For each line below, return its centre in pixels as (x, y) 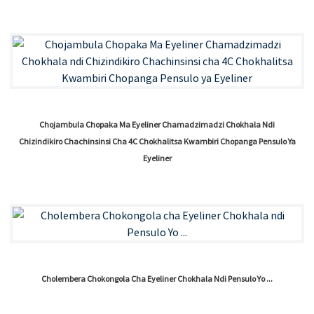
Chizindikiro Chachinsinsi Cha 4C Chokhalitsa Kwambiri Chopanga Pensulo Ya (157, 142)
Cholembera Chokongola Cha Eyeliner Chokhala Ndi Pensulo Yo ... (157, 279)
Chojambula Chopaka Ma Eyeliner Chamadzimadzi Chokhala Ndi (157, 125)
